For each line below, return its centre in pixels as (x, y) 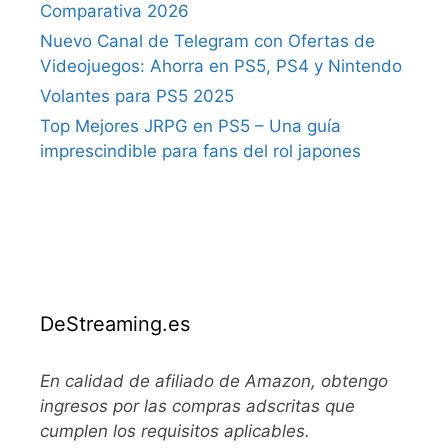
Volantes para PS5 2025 (137, 96)
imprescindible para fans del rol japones (200, 151)
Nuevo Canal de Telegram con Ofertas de (207, 41)
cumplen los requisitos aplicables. (175, 431)
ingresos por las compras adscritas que (197, 406)
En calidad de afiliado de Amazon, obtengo (214, 381)
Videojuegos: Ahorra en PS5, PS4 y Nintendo (221, 66)
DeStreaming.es (115, 324)
